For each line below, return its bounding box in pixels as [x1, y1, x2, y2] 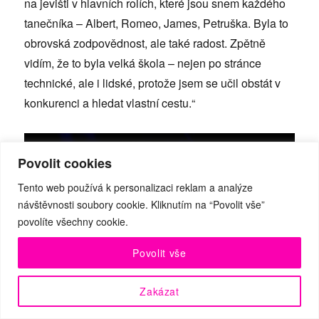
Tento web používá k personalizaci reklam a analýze [18, 179, 253, 194]
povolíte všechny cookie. [18, 214, 128, 229]
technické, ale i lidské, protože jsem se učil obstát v [24, 75, 281, 92]
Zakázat [140, 283, 179, 298]
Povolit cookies [18, 153, 112, 172]
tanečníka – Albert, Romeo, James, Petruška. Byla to [24, 15, 289, 32]
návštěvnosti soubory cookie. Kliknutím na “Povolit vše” [18, 197, 265, 211]
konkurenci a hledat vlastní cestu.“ [24, 95, 196, 112]
